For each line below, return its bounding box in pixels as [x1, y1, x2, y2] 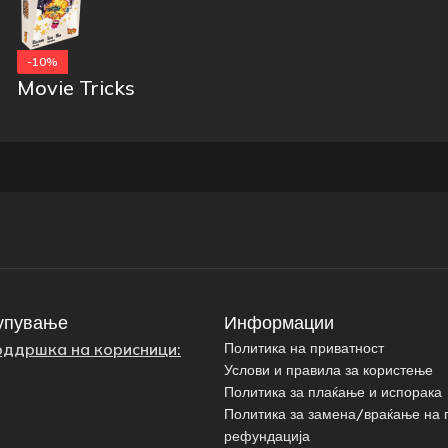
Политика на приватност [224, 339, 384, 357]
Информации [224, 311, 334, 334]
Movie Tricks [16, 75, 135, 100]
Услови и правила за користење [224, 361, 433, 379]
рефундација [224, 427, 310, 445]
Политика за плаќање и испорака [224, 383, 442, 401]
